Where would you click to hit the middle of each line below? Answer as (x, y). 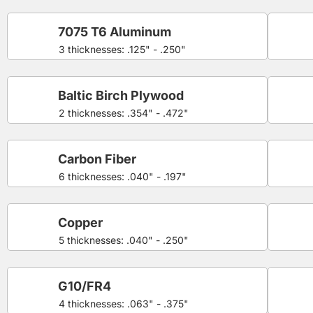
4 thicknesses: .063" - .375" (124, 303)
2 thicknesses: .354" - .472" (124, 112)
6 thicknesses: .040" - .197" (123, 176)
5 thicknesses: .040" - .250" (124, 240)
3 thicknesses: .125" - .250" (122, 49)
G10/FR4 (85, 286)
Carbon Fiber (97, 159)
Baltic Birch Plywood (121, 95)
